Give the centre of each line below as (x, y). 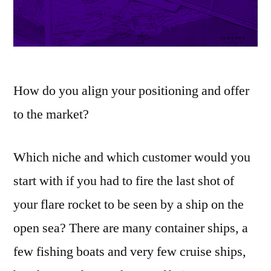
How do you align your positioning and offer (131, 91)
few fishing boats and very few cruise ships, (130, 252)
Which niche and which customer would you (132, 158)
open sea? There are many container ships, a (131, 228)
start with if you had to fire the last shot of (124, 181)
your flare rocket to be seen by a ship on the (129, 205)
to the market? (51, 115)
